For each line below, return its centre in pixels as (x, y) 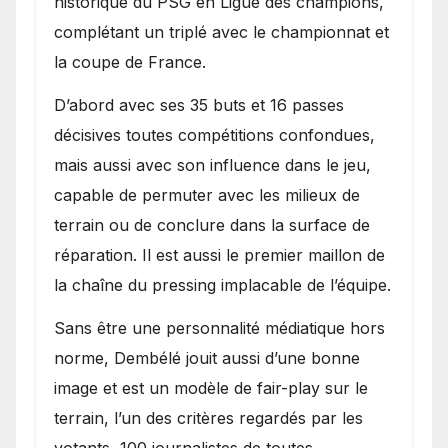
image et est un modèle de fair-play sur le (211, 387)
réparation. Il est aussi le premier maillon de (219, 254)
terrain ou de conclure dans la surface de (212, 224)
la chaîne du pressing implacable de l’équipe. (222, 284)
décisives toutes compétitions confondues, (214, 134)
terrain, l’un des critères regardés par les (208, 417)
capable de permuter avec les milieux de (207, 194)
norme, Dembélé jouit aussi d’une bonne (207, 357)
